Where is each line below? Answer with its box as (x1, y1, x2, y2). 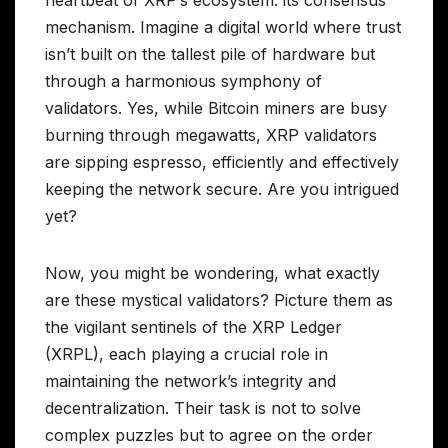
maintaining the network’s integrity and (45, 370, 336, 391)
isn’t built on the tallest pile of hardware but (45, 43, 375, 64)
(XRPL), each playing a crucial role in (45, 343, 328, 364)
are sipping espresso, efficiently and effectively (45, 151, 399, 172)
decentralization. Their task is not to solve (45, 397, 361, 418)
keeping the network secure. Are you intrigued (45, 178, 399, 199)
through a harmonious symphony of (45, 70, 322, 91)
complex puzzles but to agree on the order (45, 424, 373, 445)
